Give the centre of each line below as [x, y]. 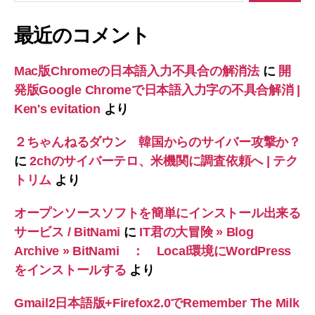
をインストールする [70, 270]
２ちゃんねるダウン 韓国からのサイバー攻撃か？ [157, 142]
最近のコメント [82, 35]
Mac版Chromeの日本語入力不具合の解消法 [137, 71]
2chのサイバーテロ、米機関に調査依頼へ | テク [164, 161]
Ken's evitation [57, 109]
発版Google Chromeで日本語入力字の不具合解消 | [157, 90]
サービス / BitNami [67, 232]
